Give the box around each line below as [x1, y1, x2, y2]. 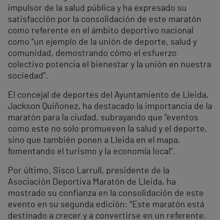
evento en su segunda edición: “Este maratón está [8, 200, 204, 210]
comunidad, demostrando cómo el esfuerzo [8, 49, 177, 58]
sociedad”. [8, 72, 48, 81]
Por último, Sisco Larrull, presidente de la [8, 166, 169, 176]
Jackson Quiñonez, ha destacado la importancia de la [8, 102, 212, 111]
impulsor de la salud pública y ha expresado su [8, 4, 187, 13]
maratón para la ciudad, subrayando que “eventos [8, 113, 198, 123]
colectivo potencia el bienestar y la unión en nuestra [8, 60, 211, 70]
